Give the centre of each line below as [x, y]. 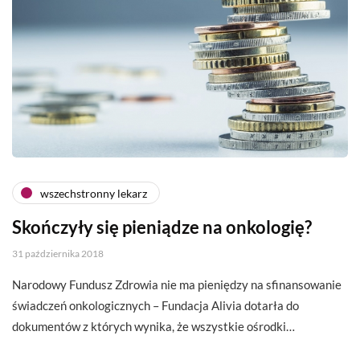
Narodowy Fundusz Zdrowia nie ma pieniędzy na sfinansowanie [177, 285]
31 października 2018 [58, 254]
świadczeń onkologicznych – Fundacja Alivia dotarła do [155, 306]
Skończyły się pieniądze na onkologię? [162, 227]
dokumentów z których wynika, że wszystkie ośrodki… [153, 327]
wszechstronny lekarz [94, 193]
